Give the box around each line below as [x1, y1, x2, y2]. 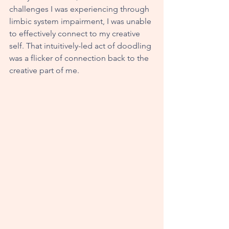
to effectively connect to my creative [9, 28, 142, 38]
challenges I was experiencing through [9, 4, 151, 14]
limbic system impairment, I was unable [9, 16, 153, 26]
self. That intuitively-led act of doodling [9, 40, 153, 51]
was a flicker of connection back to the [9, 53, 151, 63]
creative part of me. [9, 65, 81, 75]
